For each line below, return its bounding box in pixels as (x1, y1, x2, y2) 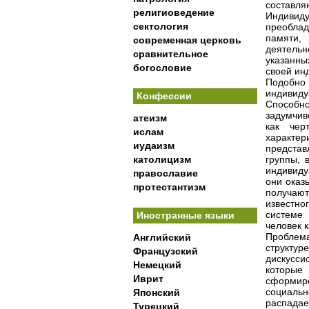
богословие (133, 62, 192, 73)
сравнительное (133, 48, 208, 59)
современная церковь (133, 34, 241, 46)
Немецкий (133, 259, 181, 270)
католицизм (133, 154, 191, 165)
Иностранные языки (137, 210, 235, 221)
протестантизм (133, 181, 206, 192)
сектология (133, 21, 188, 32)
